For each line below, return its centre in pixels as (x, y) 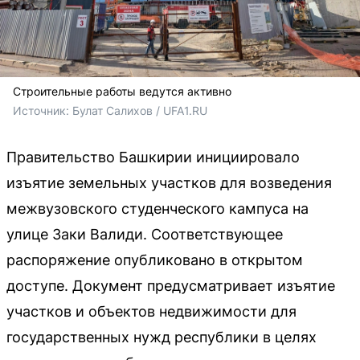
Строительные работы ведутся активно (122, 91)
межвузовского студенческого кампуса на (157, 209)
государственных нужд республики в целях (162, 337)
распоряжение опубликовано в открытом (155, 260)
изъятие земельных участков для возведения (169, 183)
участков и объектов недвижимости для (151, 311)
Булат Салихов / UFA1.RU (140, 110)
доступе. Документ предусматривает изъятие (171, 286)
